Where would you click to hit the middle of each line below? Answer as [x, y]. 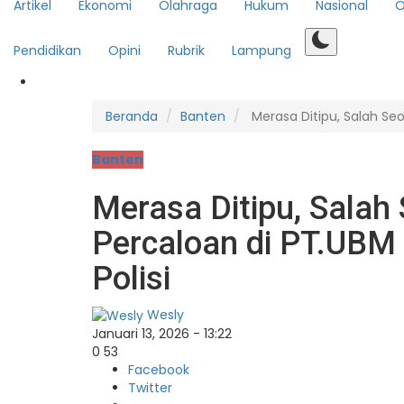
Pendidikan [47, 51]
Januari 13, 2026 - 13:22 [162, 334]
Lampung [262, 51]
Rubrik [186, 51]
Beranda [132, 117]
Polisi [131, 279]
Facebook [159, 370]
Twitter [150, 388]
